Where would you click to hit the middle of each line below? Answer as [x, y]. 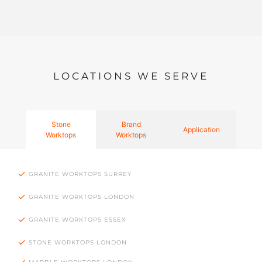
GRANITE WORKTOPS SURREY [80, 174]
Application [201, 130]
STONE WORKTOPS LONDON [78, 242]
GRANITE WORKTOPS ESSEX [77, 219]
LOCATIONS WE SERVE [131, 76]
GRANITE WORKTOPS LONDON [82, 196]
